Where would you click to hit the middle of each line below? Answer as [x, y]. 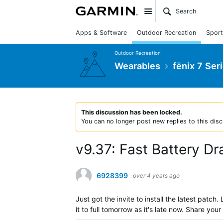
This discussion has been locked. [132, 112]
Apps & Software [101, 33]
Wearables [137, 65]
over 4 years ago [156, 175]
